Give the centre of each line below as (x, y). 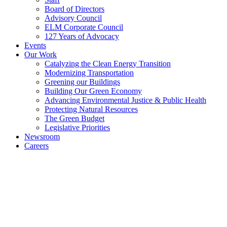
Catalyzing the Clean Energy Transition (108, 63)
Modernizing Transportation (89, 72)
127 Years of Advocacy (82, 36)
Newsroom (42, 136)
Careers (36, 145)
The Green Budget (74, 118)
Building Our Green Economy (93, 91)
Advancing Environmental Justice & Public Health (125, 100)
